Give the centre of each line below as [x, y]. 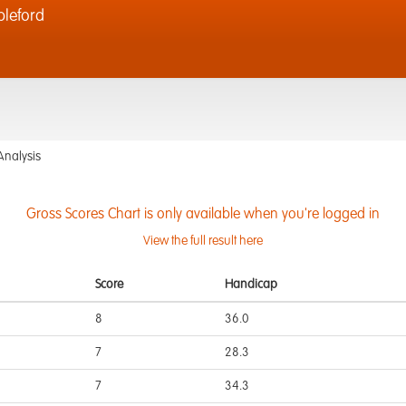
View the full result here [203, 241]
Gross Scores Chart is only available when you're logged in [203, 215]
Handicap [251, 285]
